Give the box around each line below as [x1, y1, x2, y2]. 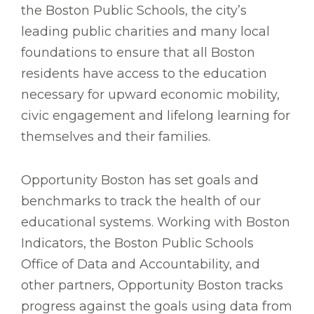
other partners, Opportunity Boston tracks [21, 278, 283, 294]
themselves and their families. [21, 129, 210, 145]
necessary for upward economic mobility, [21, 87, 280, 103]
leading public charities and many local [21, 24, 270, 40]
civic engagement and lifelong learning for [21, 108, 290, 124]
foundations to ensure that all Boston [21, 45, 255, 61]
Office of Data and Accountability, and [21, 257, 260, 273]
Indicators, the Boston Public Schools [21, 235, 254, 252]
